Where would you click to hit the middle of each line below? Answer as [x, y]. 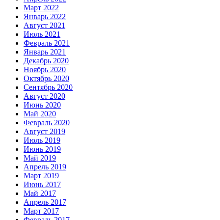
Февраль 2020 [47, 122]
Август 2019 [44, 131]
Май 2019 [40, 158]
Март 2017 [41, 211]
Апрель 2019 [45, 166]
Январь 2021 [45, 52]
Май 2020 [40, 113]
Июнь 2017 [42, 184]
